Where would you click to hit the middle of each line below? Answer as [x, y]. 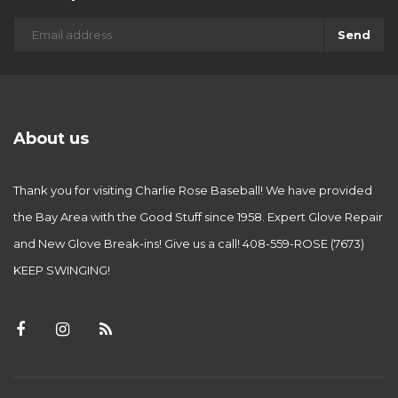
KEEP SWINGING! [62, 271]
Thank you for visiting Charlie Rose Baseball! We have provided [193, 191]
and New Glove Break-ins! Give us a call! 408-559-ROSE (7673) [189, 244]
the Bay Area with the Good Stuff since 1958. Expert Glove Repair [198, 217]
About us [51, 139]
